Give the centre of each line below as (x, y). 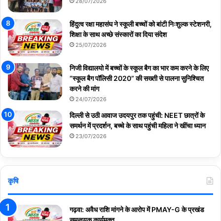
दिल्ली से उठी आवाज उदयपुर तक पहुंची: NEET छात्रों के (137, 115)
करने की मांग (84, 88)
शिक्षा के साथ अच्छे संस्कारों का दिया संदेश (118, 34)
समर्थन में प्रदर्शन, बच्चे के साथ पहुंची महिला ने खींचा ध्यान (138, 125)
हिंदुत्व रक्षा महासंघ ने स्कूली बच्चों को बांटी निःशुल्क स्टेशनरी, (141, 24)
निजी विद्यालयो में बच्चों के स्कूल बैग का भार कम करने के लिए (139, 68)
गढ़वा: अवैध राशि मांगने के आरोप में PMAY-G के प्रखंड (137, 209)
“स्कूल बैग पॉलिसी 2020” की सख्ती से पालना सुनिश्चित (137, 78)
